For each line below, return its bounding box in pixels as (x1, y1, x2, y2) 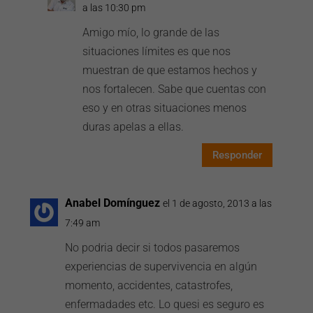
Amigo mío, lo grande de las (82, 26, 220, 39)
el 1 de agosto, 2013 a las (163, 198, 272, 209)
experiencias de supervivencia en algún (65, 260, 258, 273)
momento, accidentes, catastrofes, (65, 279, 233, 292)
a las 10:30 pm (82, 2, 146, 13)
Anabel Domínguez (65, 196, 161, 210)
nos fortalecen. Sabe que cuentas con (82, 82, 267, 96)
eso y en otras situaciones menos (82, 101, 247, 115)
